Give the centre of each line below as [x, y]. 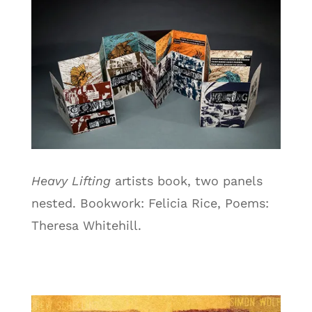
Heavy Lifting [71, 180]
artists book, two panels [186, 180]
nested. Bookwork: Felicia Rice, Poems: [150, 203]
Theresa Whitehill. [86, 225]
